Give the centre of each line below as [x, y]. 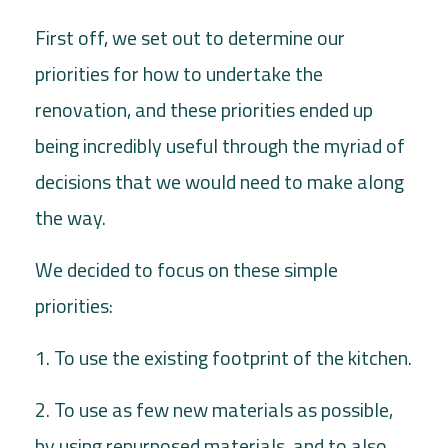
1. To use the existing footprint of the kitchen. [223, 357]
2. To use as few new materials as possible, [214, 409]
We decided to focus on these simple [186, 269]
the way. [70, 217]
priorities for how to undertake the [179, 73]
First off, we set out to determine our [190, 37]
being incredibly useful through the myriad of [220, 145]
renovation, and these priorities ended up [204, 109]
